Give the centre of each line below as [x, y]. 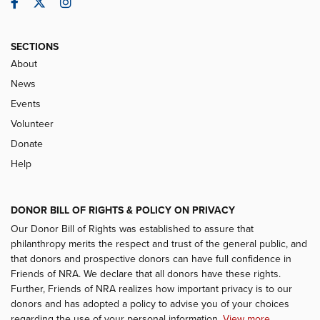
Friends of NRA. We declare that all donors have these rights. [146, 274]
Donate [27, 144]
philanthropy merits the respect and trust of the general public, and [159, 244]
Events [26, 104]
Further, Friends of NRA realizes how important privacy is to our [151, 289]
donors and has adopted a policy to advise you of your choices [150, 304]
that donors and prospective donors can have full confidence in [151, 259]
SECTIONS [35, 47]
